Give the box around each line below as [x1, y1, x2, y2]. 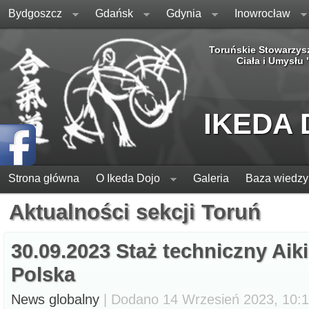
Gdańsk [95, 8, 133, 19]
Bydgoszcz [8, 8, 62, 19]
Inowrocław [235, 8, 290, 19]
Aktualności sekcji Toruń [9, 200, 261, 224]
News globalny [11, 292, 99, 307]
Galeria [193, 172, 229, 184]
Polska [11, 263, 75, 286]
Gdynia [166, 8, 201, 19]
